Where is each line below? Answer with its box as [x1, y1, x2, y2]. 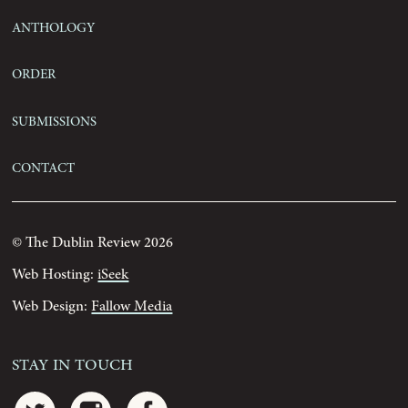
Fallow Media [91, 295, 173, 319]
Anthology [12, 12, 96, 42]
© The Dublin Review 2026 [12, 231, 174, 255]
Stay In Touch [12, 347, 134, 381]
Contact [12, 151, 76, 181]
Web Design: [12, 295, 92, 319]
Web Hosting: [12, 263, 98, 287]
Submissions [12, 105, 97, 135]
